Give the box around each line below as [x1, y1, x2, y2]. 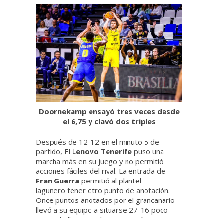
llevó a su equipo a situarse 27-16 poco [36, 205, 168, 215]
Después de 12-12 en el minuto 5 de [36, 137, 159, 147]
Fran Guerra [36, 176, 81, 186]
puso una [134, 146, 164, 157]
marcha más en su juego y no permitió [36, 156, 163, 166]
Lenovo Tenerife [72, 146, 134, 157]
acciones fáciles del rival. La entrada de [36, 166, 165, 176]
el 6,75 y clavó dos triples [62, 116, 156, 127]
